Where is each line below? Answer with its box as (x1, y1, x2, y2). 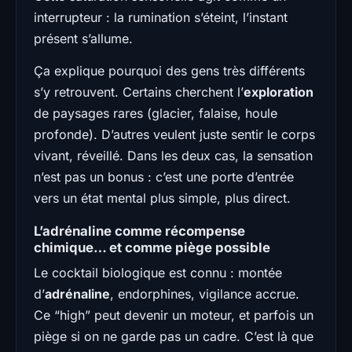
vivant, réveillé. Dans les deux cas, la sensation (34, 147, 313, 163)
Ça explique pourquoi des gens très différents (34, 62, 305, 79)
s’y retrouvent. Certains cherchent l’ (34, 83, 244, 100)
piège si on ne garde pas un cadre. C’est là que (34, 328, 313, 344)
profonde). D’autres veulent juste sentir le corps (34, 126, 315, 142)
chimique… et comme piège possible (34, 239, 270, 255)
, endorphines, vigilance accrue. (110, 285, 299, 302)
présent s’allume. (34, 30, 133, 46)
